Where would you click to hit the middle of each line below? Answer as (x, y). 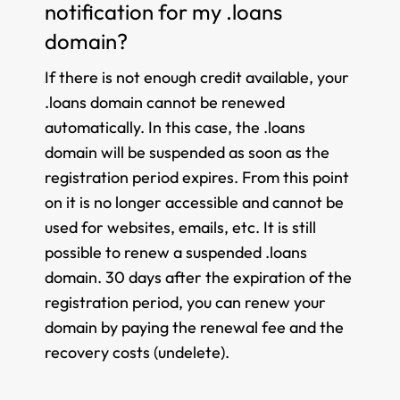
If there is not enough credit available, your (197, 77)
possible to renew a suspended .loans (176, 252)
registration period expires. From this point (197, 177)
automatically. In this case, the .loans (175, 127)
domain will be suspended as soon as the (187, 152)
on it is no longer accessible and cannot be (194, 202)
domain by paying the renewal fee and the (194, 327)
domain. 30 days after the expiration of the (198, 277)
